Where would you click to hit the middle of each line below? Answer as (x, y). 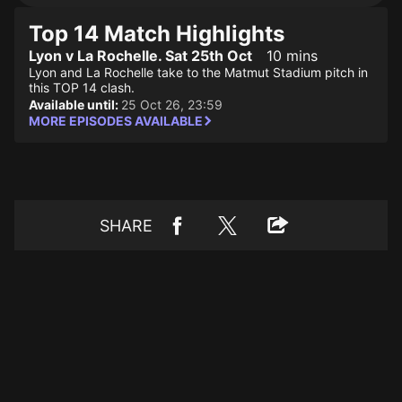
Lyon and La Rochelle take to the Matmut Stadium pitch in (198, 72)
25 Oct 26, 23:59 (172, 105)
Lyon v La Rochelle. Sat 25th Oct (140, 56)
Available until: (75, 105)
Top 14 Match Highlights (157, 34)
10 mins (292, 56)
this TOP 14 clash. (82, 87)
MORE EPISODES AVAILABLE (116, 121)
